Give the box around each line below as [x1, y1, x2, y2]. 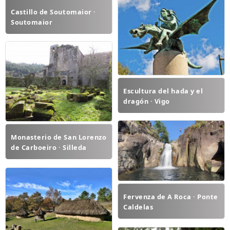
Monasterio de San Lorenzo [11, 132, 107, 142]
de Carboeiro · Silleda [11, 143, 87, 152]
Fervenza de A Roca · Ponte [123, 192, 218, 202]
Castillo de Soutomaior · [11, 7, 96, 16]
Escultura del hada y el [123, 86, 203, 95]
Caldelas [123, 202, 154, 212]
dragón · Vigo [123, 96, 170, 106]
